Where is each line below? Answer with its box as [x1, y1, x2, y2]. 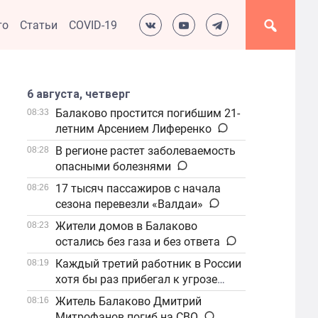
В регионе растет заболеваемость [55, 144, 236, 158]
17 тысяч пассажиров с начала [55, 182, 221, 195]
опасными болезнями [55, 160, 172, 173]
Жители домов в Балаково [55, 219, 198, 233]
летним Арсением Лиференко [55, 122, 212, 136]
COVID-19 [69, 18, 117, 32]
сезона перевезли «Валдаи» [55, 197, 204, 211]
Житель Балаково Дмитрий [55, 295, 202, 308]
